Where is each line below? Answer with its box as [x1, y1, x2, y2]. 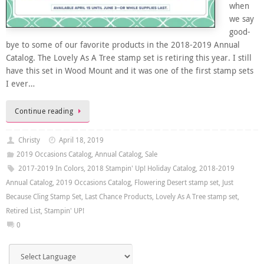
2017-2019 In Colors [18, 163, 84, 173]
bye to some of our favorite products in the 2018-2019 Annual [6, 39, 240, 51]
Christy [18, 134, 40, 145]
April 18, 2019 [59, 134, 104, 145]
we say [229, 14, 254, 25]
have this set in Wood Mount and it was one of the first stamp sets [6, 65, 253, 77]
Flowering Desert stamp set [134, 177, 219, 187]
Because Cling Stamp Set [6, 191, 81, 202]
